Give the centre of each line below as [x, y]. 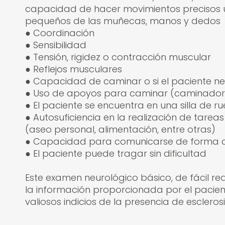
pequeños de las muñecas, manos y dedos [123, 21]
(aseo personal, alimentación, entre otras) [120, 129]
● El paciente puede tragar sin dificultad [116, 153]
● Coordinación [60, 33]
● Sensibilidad [56, 45]
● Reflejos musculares [74, 69]
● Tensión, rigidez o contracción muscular [118, 57]
